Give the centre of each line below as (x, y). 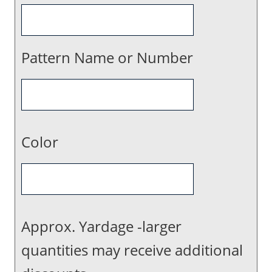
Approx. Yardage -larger (101, 226)
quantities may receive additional (132, 250)
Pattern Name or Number (107, 57)
